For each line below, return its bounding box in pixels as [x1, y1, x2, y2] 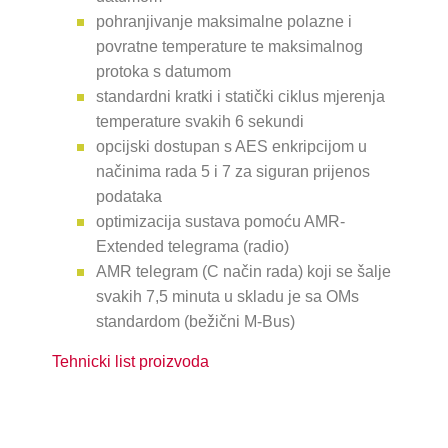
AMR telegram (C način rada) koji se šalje [96, 263, 392, 280]
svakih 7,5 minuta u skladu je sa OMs [96, 288, 360, 305]
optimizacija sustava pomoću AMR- [96, 213, 346, 230]
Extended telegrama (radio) [96, 238, 290, 255]
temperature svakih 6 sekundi [96, 113, 305, 130]
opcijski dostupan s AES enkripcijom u [96, 138, 368, 155]
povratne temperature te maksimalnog [96, 38, 364, 55]
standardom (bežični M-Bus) [96, 313, 296, 330]
